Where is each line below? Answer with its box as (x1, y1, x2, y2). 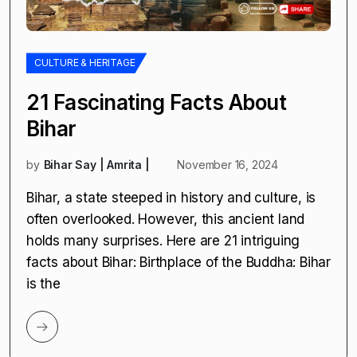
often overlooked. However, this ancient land (26, 211, 305, 228)
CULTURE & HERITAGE (34, 57, 135, 69)
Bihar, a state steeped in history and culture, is (26, 190, 316, 206)
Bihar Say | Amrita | (43, 158, 150, 172)
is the (26, 276, 61, 292)
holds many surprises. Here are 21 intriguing (26, 233, 300, 249)
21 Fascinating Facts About (26, 90, 286, 116)
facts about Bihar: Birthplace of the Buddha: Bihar (26, 254, 331, 271)
